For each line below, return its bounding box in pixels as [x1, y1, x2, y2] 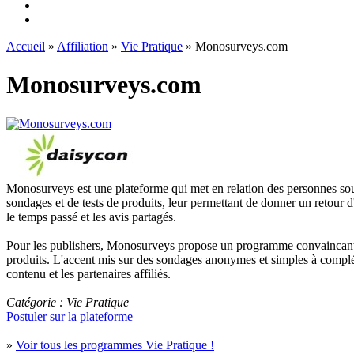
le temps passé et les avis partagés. [6, 209, 176, 224]
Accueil [6, 39, 45, 53]
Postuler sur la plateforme [6, 309, 133, 323]
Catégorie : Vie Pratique [6, 295, 129, 309]
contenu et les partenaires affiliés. [6, 266, 171, 281]
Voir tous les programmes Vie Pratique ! [16, 337, 214, 352]
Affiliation [57, 39, 108, 53]
